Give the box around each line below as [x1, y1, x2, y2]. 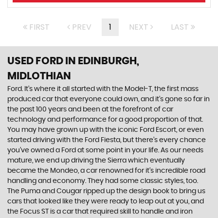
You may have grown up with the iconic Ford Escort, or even [7, 127, 204, 133]
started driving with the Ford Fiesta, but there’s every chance [7, 137, 206, 144]
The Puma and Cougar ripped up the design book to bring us [7, 188, 205, 195]
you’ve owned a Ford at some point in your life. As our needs [7, 147, 203, 154]
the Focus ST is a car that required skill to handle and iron [7, 208, 193, 215]
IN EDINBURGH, [63, 56, 139, 66]
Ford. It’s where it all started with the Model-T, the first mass [7, 86, 199, 92]
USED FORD [7, 56, 63, 66]
